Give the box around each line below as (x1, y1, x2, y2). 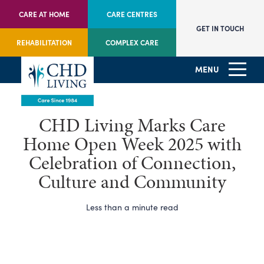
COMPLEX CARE (105, 38, 159, 47)
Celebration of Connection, (28, 150, 236, 176)
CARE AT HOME (18, 9, 70, 19)
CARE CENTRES (106, 9, 157, 19)
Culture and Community (38, 169, 226, 195)
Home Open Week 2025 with (22, 131, 242, 157)
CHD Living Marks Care (38, 112, 226, 138)
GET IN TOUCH (196, 24, 244, 33)
